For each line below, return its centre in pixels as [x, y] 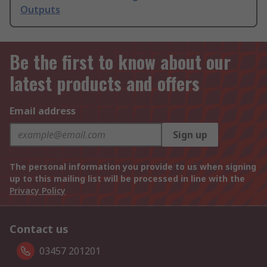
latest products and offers [105, 83]
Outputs [40, 10]
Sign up [190, 135]
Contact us [39, 229]
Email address [43, 111]
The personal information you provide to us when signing [133, 167]
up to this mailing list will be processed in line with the [127, 179]
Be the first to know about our [120, 62]
